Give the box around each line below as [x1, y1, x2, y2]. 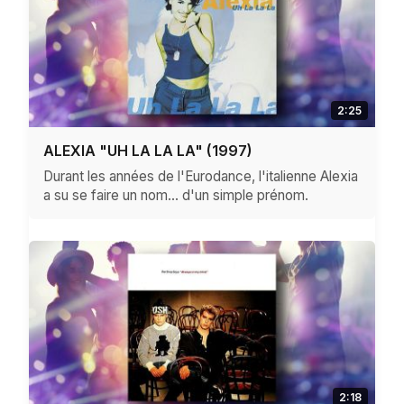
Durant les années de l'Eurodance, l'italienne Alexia [43, 168, 358, 186]
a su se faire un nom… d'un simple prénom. [43, 187, 308, 205]
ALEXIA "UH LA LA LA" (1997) [43, 142, 252, 161]
